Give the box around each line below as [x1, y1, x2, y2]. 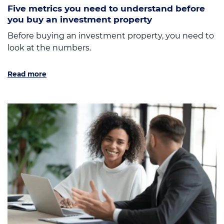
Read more [7, 69, 46, 78]
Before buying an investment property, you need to [7, 30, 214, 40]
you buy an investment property [7, 13, 152, 24]
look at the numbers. [7, 42, 91, 52]
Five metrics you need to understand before [7, 2, 205, 13]
